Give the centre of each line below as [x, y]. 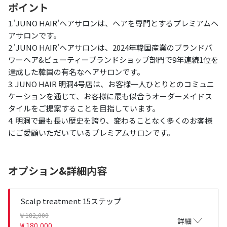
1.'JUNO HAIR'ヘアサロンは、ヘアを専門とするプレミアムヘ [113, 23]
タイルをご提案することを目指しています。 [84, 108]
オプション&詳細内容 [58, 170]
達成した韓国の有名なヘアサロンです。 [76, 71]
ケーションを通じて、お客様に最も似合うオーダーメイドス [110, 96]
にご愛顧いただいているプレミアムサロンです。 [91, 132]
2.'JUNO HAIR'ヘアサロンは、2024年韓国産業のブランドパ [110, 47]
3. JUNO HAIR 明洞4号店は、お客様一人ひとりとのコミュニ [111, 84]
